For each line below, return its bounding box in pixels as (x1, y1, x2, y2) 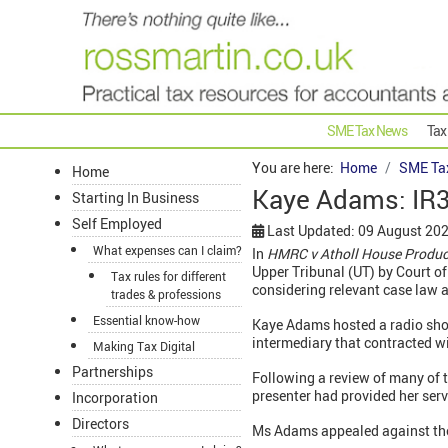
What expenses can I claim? (93, 242, 242, 259)
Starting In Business (72, 188, 199, 208)
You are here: (252, 158, 340, 178)
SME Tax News (327, 121, 407, 141)
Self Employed (72, 214, 162, 234)
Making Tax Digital (93, 338, 195, 355)
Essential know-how (93, 312, 200, 329)
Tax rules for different (111, 268, 226, 285)
